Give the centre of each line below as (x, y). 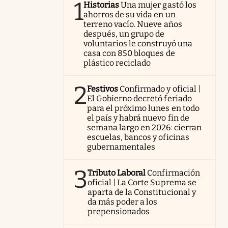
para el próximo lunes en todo (143, 108)
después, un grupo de (124, 34)
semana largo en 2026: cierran (144, 127)
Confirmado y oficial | (160, 89)
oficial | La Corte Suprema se (142, 182)
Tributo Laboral (117, 173)
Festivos (103, 89)
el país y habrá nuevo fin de (138, 118)
